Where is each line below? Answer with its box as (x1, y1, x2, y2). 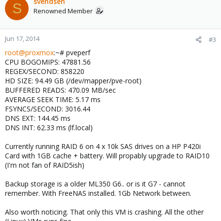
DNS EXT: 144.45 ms (5, 113, 71, 123)
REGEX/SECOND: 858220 (5, 67, 84, 76)
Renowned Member (34, 6, 93, 15)
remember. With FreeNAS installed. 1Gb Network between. (5, 188, 191, 198)
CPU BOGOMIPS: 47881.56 (5, 57, 91, 67)
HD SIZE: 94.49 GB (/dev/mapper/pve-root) (5, 76, 142, 85)
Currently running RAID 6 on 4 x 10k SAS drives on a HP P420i (5, 142, 201, 151)
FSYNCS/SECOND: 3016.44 (5, 104, 90, 113)
